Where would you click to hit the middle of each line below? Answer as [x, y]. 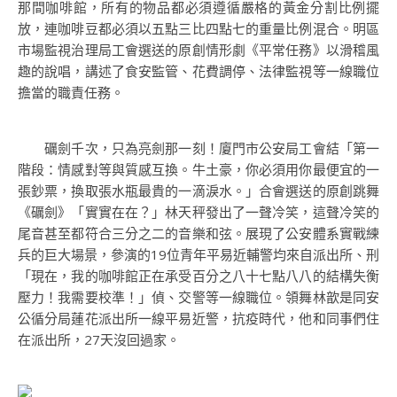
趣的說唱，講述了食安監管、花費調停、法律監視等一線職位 [198, 71]
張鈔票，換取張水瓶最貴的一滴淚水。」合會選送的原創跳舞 [198, 191]
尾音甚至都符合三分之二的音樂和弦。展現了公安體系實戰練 [198, 233]
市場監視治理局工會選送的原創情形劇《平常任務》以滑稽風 [198, 50]
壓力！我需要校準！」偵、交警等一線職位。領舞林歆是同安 [198, 297]
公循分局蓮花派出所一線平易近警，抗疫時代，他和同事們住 [198, 318]
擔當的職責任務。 [71, 92]
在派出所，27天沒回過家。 [99, 339]
